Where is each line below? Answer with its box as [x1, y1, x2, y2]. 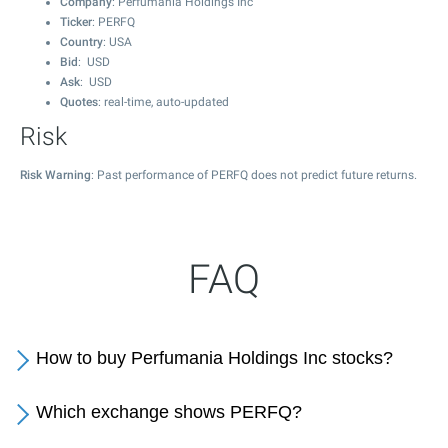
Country [60, 35, 103, 49]
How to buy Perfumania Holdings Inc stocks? [36, 348, 393, 368]
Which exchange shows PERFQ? [36, 402, 302, 422]
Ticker [60, 15, 92, 29]
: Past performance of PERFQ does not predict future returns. [91, 168, 417, 182]
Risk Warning [20, 168, 91, 182]
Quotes [60, 95, 98, 109]
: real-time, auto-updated [98, 95, 229, 109]
